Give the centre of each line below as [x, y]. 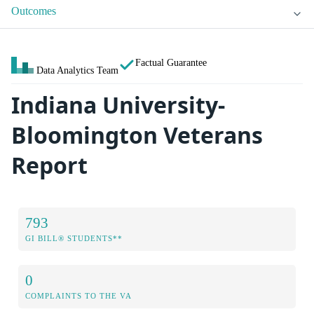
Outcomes [34, 11]
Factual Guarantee [171, 63]
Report [49, 165]
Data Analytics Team [77, 70]
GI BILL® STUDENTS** [74, 238]
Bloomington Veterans [137, 135]
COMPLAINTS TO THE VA [78, 295]
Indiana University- [118, 105]
